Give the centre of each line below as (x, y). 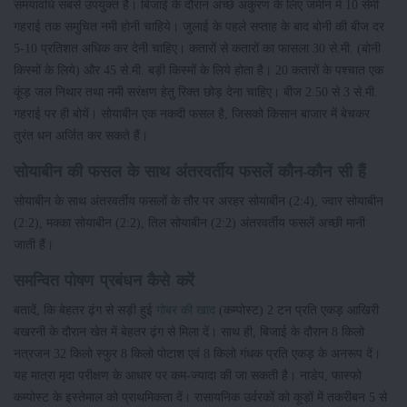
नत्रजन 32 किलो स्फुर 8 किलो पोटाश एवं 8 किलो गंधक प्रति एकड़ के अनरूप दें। (197, 354)
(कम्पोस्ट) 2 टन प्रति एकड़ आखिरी (297, 310)
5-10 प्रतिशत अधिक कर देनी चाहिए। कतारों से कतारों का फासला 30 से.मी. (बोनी (197, 49)
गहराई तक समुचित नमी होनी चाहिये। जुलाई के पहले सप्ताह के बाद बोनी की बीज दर (199, 27)
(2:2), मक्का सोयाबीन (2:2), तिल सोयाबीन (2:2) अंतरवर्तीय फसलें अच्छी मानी (189, 223)
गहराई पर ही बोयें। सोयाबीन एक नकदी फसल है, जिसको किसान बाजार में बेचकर (192, 114)
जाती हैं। (35, 245)
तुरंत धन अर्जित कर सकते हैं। (83, 136)
